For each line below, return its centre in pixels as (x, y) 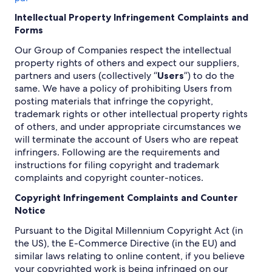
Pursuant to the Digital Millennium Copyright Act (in (129, 230)
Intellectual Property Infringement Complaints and (131, 17)
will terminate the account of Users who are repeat (127, 139)
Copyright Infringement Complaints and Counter (126, 197)
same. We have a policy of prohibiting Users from (123, 88)
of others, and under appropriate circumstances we (128, 127)
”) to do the (209, 76)
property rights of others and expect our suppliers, (127, 63)
